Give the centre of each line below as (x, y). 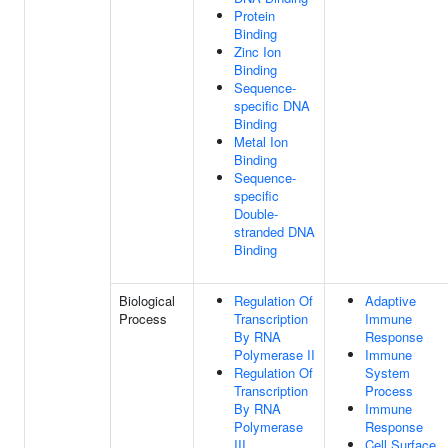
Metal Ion (261, 141)
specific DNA (272, 105)
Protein (254, 15)
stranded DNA (274, 231)
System (387, 372)
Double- (256, 213)
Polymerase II (274, 354)
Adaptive (390, 300)
